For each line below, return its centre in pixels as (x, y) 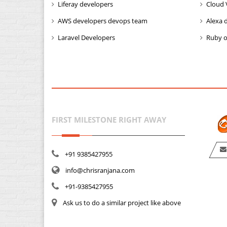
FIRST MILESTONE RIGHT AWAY (109, 120)
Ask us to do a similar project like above (122, 203)
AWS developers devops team (103, 21)
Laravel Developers (86, 37)
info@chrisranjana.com (100, 170)
